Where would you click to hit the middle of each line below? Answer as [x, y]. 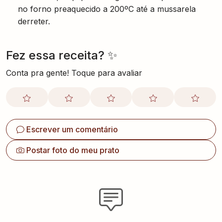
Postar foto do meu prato [73, 150]
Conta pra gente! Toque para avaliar [74, 73]
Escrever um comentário [72, 129]
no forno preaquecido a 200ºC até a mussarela [107, 9]
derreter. [34, 21]
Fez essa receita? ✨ [62, 55]
